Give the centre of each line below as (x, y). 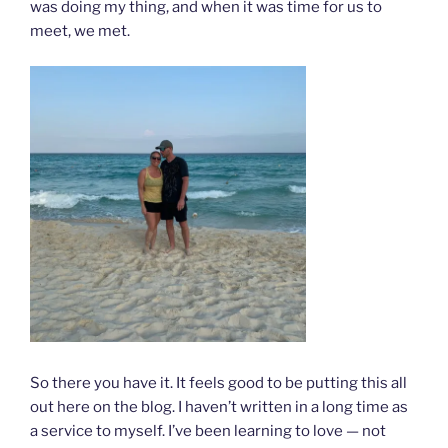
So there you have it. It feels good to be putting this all (218, 383)
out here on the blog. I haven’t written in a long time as (219, 407)
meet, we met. (80, 31)
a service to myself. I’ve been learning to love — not (208, 431)
